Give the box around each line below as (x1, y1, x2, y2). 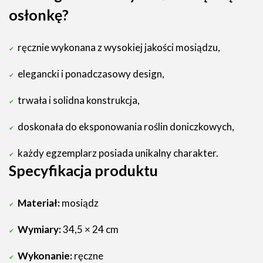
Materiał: (18, 197, 60, 209)
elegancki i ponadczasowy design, (18, 68, 164, 80)
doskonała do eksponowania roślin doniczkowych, (18, 120, 234, 133)
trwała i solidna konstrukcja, (18, 94, 140, 106)
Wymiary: (18, 223, 61, 235)
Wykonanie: (18, 249, 72, 262)
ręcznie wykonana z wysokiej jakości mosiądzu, (18, 41, 220, 53)
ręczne (72, 249, 103, 262)
